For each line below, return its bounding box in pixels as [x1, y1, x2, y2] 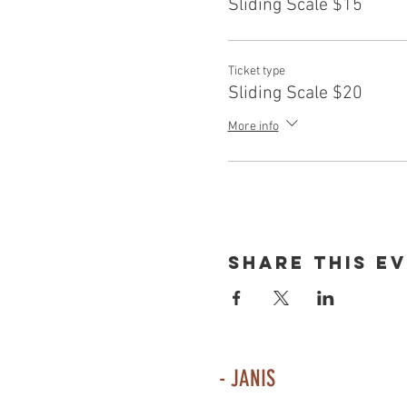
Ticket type [227, 64, 285, 80]
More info [227, 118, 279, 134]
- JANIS [219, 364, 275, 392]
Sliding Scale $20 [227, 83, 362, 105]
